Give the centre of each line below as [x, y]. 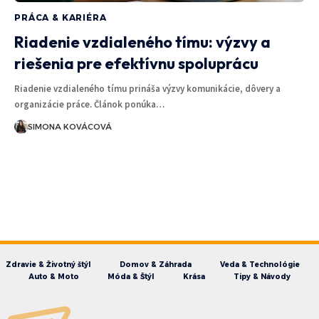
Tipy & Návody [262, 276]
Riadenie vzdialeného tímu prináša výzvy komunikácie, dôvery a [147, 88]
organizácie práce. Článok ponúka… [89, 104]
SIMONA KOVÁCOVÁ [69, 126]
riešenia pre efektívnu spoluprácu [136, 63]
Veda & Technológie [260, 264]
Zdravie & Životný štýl [48, 264]
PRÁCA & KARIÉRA [61, 17]
